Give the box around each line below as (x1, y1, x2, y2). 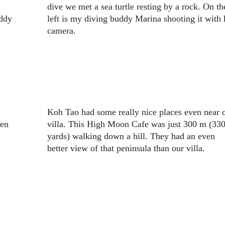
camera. (47, 26, 76, 36)
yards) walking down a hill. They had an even (47, 131, 215, 142)
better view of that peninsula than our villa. (47, 143, 205, 154)
